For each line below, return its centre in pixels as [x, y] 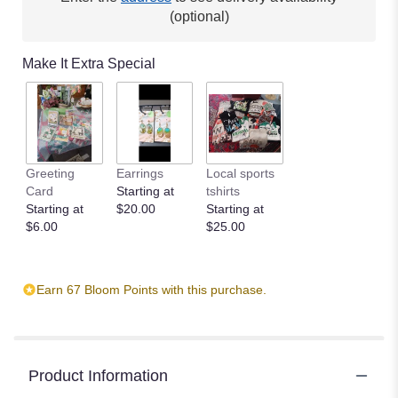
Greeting [50, 173]
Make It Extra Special [89, 64]
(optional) [199, 16]
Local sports [240, 173]
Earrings [139, 173]
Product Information [98, 375]
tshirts [223, 191]
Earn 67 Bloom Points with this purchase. [151, 289]
